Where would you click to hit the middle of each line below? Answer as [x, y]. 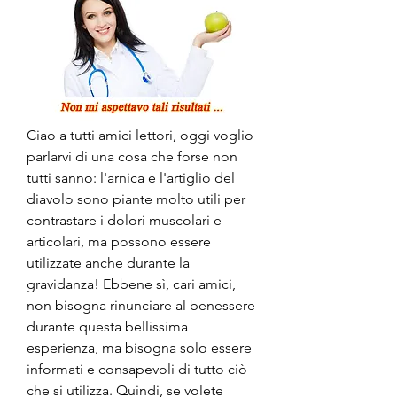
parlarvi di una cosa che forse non [132, 156]
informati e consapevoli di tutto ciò [137, 369]
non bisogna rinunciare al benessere [141, 305]
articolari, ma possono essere [119, 241]
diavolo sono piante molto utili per [136, 198]
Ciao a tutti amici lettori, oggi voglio [140, 135]
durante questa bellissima [107, 326]
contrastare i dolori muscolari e [124, 220]
